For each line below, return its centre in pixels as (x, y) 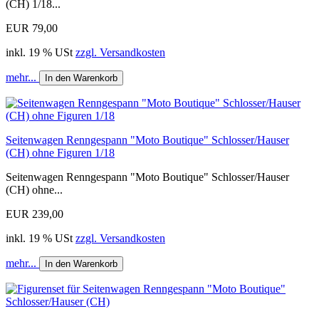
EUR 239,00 (35, 214)
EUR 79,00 (32, 28)
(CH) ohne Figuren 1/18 (60, 152)
